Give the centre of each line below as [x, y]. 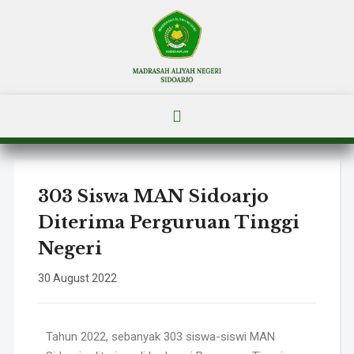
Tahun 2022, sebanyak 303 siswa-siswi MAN [160, 336]
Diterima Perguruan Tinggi [168, 222]
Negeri [70, 248]
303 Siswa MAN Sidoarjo [153, 196]
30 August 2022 [77, 278]
